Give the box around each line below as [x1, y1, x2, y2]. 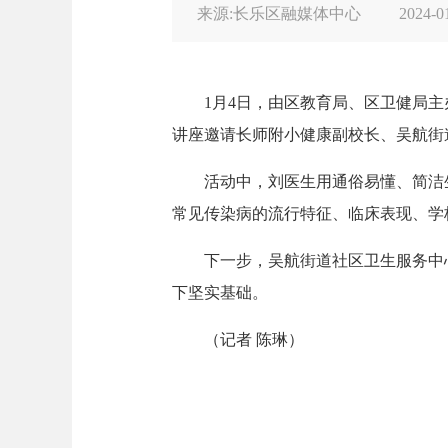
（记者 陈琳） [172, 331, 304, 348]
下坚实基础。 [172, 284, 268, 301]
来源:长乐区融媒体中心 [197, 5, 365, 22]
